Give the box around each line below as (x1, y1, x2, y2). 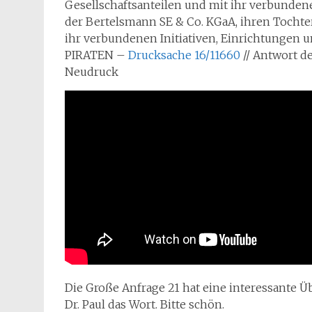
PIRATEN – (65, 48, 128, 62)
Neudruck (65, 65, 118, 79)
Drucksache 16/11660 (128, 48, 240, 62)
